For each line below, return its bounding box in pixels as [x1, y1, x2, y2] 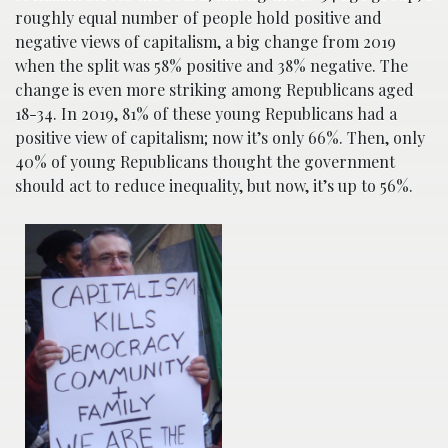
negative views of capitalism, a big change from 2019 [15, 30, 396, 52]
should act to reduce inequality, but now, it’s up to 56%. [15, 174, 413, 196]
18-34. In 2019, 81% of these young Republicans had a [15, 102, 397, 124]
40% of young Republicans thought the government [15, 150, 395, 172]
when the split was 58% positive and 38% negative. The [15, 54, 408, 76]
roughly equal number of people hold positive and [15, 6, 382, 28]
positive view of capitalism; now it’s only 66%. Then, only [15, 126, 425, 148]
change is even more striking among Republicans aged [15, 78, 414, 100]
